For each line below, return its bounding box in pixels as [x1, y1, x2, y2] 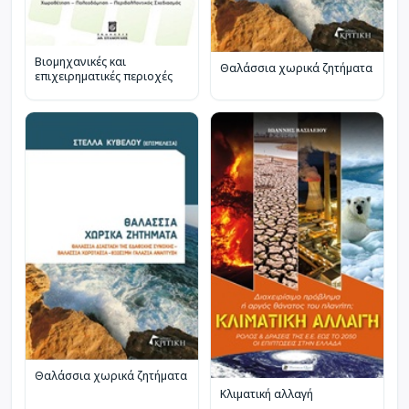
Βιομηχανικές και [35, 53, 126, 69]
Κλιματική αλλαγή [220, 385, 313, 402]
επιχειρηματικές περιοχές [35, 68, 173, 84]
